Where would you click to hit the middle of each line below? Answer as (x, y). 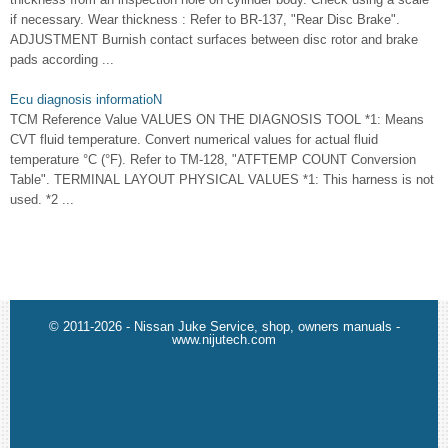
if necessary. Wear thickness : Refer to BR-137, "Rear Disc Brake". (205, 19)
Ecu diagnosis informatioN (86, 99)
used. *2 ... (42, 199)
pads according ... (62, 59)
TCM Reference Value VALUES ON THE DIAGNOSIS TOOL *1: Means (217, 119)
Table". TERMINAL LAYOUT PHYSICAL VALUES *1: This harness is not (222, 179)
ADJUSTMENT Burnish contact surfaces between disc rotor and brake (214, 39)
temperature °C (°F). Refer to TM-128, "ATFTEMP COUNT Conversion (213, 159)
